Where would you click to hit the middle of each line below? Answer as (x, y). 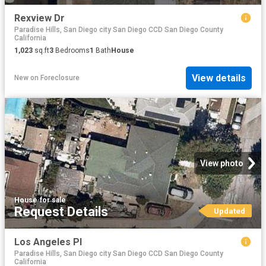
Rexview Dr (39, 18)
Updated (229, 211)
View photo (222, 164)
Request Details (61, 212)
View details (219, 78)
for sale (53, 200)
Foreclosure (60, 78)
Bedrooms (72, 50)
